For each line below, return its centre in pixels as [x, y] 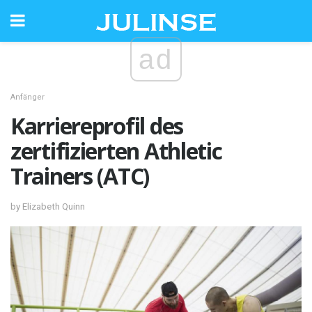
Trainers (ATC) [80, 176]
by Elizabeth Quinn [48, 206]
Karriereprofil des [97, 126]
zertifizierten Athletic [116, 151]
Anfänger [28, 97]
